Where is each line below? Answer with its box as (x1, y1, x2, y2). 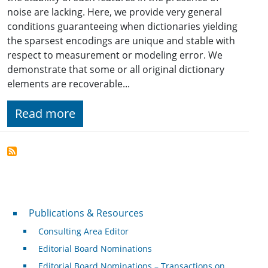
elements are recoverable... (7, 77, 130, 91)
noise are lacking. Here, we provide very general (7, 5, 222, 19)
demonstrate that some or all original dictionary (7, 63, 224, 77)
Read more (15, 105, 75, 122)
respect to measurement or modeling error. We (7, 48, 223, 62)
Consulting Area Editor (38, 226, 129, 237)
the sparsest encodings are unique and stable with (7, 34, 235, 48)
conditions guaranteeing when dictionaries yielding (7, 20, 237, 33)
